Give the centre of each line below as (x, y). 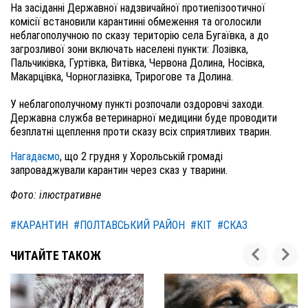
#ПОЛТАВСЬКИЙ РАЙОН (129, 225)
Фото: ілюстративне (57, 195)
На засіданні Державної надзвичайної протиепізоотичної (138, 8)
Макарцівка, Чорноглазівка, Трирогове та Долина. (122, 77)
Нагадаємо (35, 156)
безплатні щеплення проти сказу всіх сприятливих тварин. (141, 132)
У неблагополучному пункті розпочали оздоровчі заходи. (137, 104)
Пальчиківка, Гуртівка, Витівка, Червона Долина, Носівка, (137, 63)
